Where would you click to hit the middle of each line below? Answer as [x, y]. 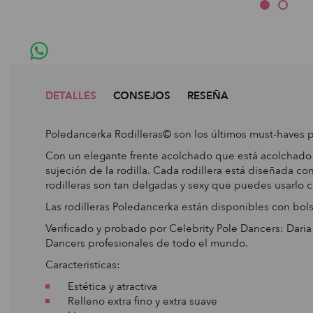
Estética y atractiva [107, 286]
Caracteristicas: [83, 264]
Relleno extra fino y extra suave [137, 301]
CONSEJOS [142, 95]
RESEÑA [208, 95]
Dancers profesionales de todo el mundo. [147, 243]
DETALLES [71, 95]
